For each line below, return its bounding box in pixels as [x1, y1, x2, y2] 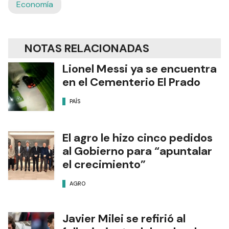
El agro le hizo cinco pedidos [62, 130, 213, 146]
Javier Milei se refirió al [62, 211, 186, 226]
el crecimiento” [62, 157, 146, 172]
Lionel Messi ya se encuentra [62, 61, 217, 77]
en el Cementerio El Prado [62, 75, 200, 90]
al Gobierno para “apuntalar [62, 144, 212, 159]
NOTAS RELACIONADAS [25, 41, 149, 56]
